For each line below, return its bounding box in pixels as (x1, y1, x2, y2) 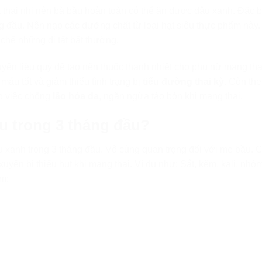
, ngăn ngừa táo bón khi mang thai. (99, 91, 243, 101)
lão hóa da (53, 91, 99, 101)
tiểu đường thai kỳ (143, 76, 224, 87)
